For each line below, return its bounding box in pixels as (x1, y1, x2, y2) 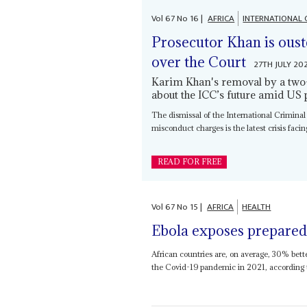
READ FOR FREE (157, 156, 221, 167)
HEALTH (242, 199, 271, 215)
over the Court (151, 52, 247, 71)
